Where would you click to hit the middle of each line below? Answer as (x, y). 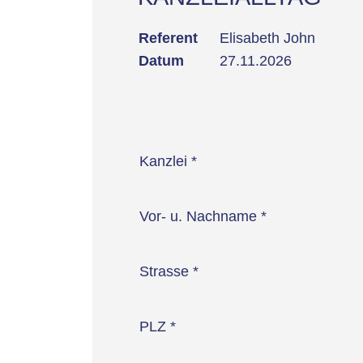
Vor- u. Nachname (200, 216)
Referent (168, 38)
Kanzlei (165, 161)
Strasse (166, 271)
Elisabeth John (267, 38)
